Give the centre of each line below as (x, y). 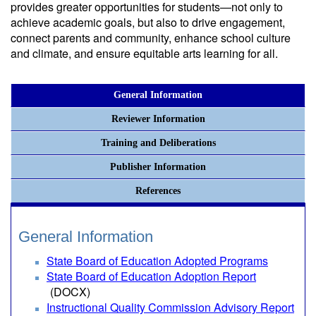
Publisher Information (158, 167)
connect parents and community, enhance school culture (151, 38)
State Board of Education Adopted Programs (157, 261)
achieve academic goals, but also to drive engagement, (148, 22)
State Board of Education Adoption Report (151, 276)
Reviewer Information (158, 119)
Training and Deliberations (158, 143)
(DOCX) (70, 292)
